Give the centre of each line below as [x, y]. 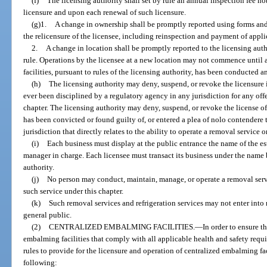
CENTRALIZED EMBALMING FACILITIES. [122, 226]
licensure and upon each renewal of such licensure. [105, 12]
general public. [48, 215]
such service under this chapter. [74, 191]
